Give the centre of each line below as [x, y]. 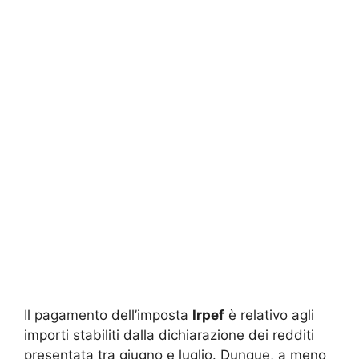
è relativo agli [269, 315]
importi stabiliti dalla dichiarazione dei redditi [169, 335]
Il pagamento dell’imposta [108, 315]
